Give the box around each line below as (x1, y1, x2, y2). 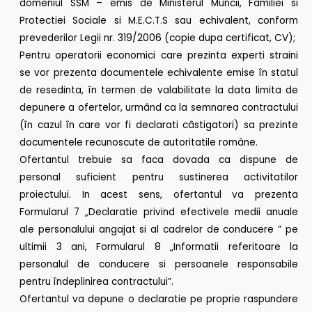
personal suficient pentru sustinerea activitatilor (19, 170, 298, 184)
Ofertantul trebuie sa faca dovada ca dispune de (19, 153, 298, 166)
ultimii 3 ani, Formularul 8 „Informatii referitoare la (19, 240, 298, 253)
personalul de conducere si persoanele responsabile (19, 257, 298, 271)
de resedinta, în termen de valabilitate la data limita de (19, 83, 298, 97)
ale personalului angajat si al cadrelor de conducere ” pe (19, 222, 298, 236)
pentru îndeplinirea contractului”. (19, 274, 174, 288)
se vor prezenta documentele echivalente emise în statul (19, 65, 298, 79)
